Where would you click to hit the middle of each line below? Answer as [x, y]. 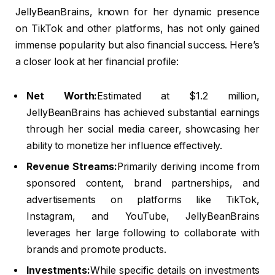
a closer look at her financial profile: [97, 61]
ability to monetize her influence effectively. [125, 145]
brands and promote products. [96, 249]
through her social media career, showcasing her [143, 129]
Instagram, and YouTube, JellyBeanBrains [143, 216]
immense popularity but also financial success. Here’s [137, 45]
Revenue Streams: [72, 166]
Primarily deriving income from [188, 166]
